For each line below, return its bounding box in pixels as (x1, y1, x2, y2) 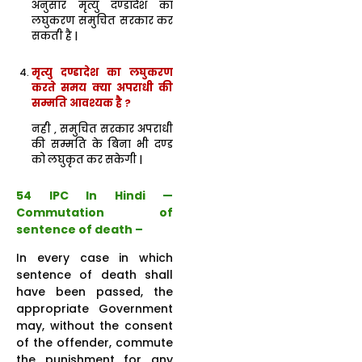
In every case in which (16, 250, 173, 267)
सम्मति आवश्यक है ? (32, 95, 132, 111)
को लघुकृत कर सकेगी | (32, 152, 144, 166)
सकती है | (32, 29, 79, 44)
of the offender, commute (16, 335, 173, 351)
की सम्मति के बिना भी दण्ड (32, 137, 173, 151)
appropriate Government (16, 301, 173, 318)
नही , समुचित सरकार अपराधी (32, 121, 173, 136)
